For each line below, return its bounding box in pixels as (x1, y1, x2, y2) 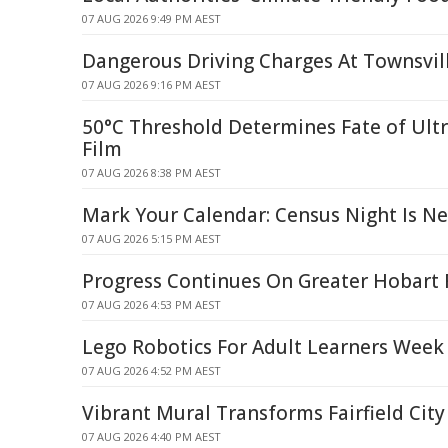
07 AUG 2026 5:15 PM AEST (82, 231, 221, 246)
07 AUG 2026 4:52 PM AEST (82, 363, 221, 378)
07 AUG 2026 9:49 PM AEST (82, 11, 221, 26)
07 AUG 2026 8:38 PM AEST (82, 165, 221, 180)
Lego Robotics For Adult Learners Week (82, 334, 444, 360)
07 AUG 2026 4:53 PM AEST (82, 297, 221, 312)
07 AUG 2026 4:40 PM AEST (82, 429, 221, 444)
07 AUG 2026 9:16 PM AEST (82, 77, 221, 92)
